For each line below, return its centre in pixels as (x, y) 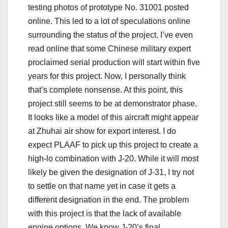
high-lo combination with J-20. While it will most (113, 158)
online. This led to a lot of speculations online (109, 21)
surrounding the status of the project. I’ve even (110, 35)
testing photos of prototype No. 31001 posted (108, 7)
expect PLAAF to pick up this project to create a (113, 145)
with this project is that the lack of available (105, 213)
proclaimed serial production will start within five (114, 62)
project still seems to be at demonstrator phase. (112, 103)
